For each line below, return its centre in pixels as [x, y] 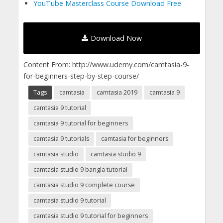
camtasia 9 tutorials [61, 138]
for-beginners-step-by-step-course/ [81, 76]
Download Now [116, 38]
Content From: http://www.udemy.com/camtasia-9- [106, 64]
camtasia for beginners [134, 138]
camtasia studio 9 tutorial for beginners [90, 216]
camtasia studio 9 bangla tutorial [80, 169]
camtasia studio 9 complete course [84, 185]
